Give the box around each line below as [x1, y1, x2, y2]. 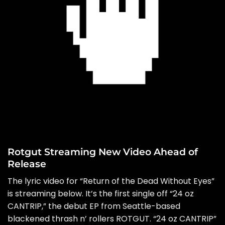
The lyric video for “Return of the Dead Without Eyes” [8, 175, 214, 187]
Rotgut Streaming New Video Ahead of [8, 146, 198, 158]
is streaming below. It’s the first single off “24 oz [8, 187, 194, 199]
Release [8, 158, 46, 170]
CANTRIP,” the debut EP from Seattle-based [8, 200, 180, 212]
